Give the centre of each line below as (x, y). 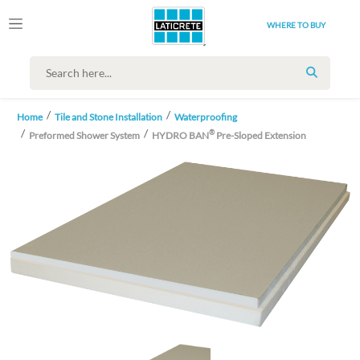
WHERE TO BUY (296, 25)
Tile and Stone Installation (108, 117)
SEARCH (333, 80)
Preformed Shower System (84, 135)
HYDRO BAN (180, 135)
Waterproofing (206, 117)
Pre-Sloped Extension (260, 135)
